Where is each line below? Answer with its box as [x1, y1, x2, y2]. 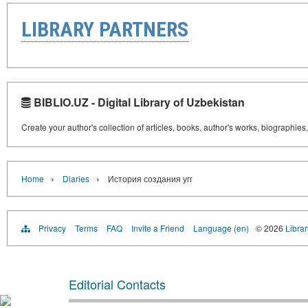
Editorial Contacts [69, 274, 166, 293]
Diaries [63, 172, 89, 184]
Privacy [38, 221, 66, 234]
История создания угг [108, 172, 192, 184]
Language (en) [193, 221, 249, 234]
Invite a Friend [131, 221, 184, 234]
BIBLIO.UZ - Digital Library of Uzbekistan [31, 93, 245, 110]
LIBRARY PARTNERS [21, 16, 188, 41]
